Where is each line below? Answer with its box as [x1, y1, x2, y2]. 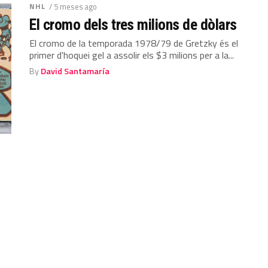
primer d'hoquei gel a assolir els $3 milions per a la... [29, 47, 234, 62]
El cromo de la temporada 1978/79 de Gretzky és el [29, 35, 239, 50]
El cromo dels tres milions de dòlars [29, 15, 237, 33]
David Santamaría [41, 64, 110, 78]
